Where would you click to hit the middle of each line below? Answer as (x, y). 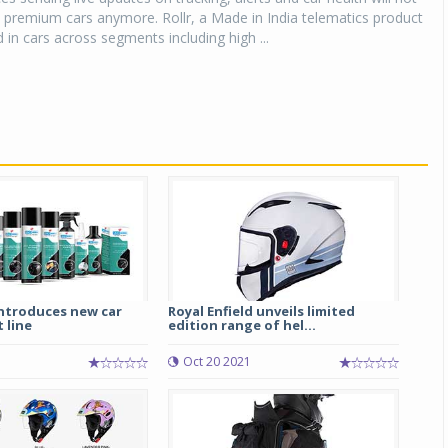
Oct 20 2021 (216, 361)
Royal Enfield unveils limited (261, 311)
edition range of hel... (241, 325)
